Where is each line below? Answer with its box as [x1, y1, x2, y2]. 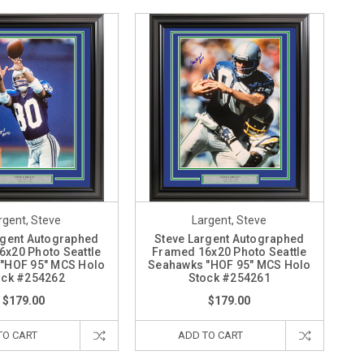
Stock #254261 [188, 271, 271, 285]
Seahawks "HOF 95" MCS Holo [148, 258, 311, 272]
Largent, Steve [192, 214, 267, 227]
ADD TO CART [177, 329, 243, 342]
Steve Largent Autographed [154, 232, 305, 246]
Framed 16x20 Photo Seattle [152, 245, 307, 259]
